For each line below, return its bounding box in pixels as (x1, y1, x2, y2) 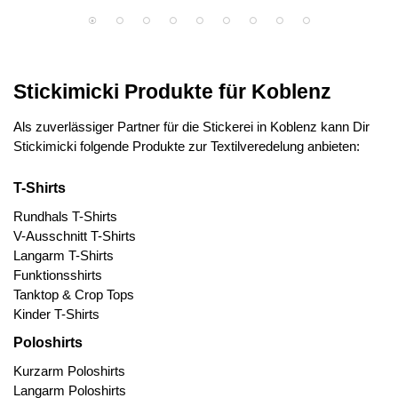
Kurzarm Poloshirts (13, 363, 125, 378)
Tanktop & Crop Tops (13, 287, 134, 302)
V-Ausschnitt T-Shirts (13, 228, 136, 243)
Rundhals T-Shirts (13, 209, 117, 224)
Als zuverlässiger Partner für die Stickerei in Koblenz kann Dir (13, 119, 370, 134)
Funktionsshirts (13, 267, 102, 283)
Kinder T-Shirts (13, 306, 99, 322)
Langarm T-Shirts (13, 248, 114, 263)
